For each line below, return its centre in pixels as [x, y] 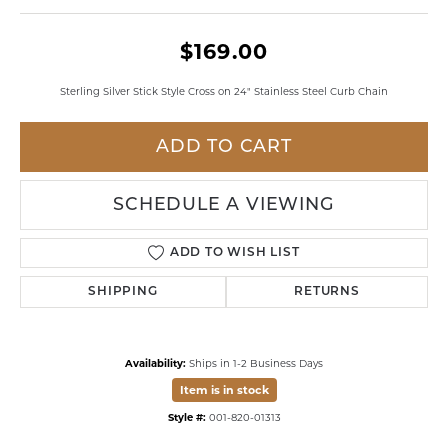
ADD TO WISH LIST [234, 253]
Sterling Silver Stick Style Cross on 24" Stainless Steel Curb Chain [224, 91]
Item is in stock [224, 390]
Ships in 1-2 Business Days [256, 363]
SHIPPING [123, 292]
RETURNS [327, 292]
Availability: [155, 363]
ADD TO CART [224, 147]
